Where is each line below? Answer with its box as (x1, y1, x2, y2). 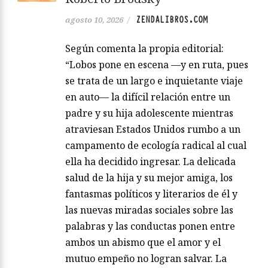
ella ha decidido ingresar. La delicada (65, 155, 236, 169)
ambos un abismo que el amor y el (65, 236, 221, 249)
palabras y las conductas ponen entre (65, 220, 235, 233)
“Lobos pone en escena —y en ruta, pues (65, 58, 248, 72)
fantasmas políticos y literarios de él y (65, 187, 237, 201)
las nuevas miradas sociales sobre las (65, 203, 233, 217)
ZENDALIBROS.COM (136, 14, 208, 26)
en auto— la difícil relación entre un (65, 90, 230, 104)
